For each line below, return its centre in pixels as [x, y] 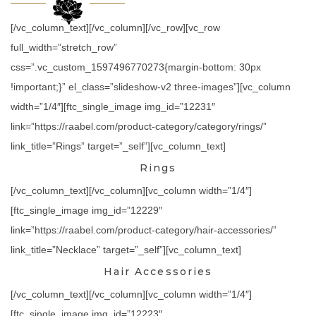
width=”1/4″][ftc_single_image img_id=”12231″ [113, 107]
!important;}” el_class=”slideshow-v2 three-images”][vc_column [151, 87]
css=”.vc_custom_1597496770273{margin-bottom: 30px [136, 67]
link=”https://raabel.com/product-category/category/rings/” [139, 126]
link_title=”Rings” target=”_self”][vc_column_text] [118, 146]
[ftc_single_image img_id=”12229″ [86, 210]
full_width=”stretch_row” [64, 47]
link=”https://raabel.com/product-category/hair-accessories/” [144, 230]
